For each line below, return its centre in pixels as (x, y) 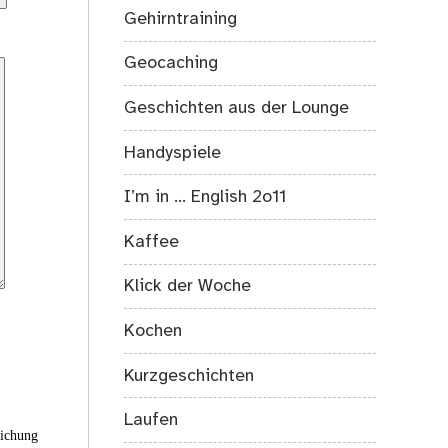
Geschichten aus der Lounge (237, 107)
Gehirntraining (181, 18)
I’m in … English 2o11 (205, 197)
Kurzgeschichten (189, 375)
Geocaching (171, 63)
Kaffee (152, 241)
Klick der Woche (188, 286)
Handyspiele (173, 152)
